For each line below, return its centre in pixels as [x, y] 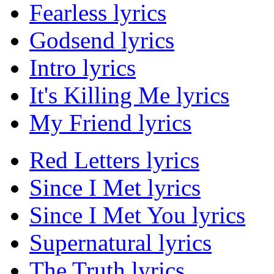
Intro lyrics [83, 68]
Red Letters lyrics [114, 160]
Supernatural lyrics [120, 243]
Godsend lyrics [102, 40]
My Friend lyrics [110, 123]
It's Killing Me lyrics [129, 95]
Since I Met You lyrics [137, 215]
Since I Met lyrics [115, 188]
